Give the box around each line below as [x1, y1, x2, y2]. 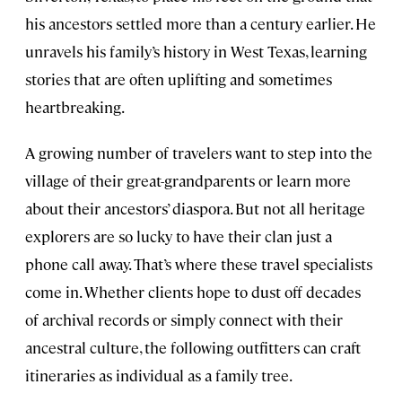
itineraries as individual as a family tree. [25, 365, 293, 386]
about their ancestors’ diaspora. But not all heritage [25, 198, 365, 219]
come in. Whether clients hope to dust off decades [25, 282, 361, 302]
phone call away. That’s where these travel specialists [25, 254, 372, 275]
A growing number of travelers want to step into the [25, 143, 372, 163]
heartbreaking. [25, 97, 125, 118]
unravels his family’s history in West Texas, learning [25, 41, 367, 62]
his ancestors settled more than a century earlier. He [25, 13, 376, 34]
